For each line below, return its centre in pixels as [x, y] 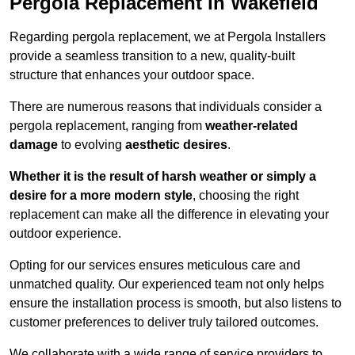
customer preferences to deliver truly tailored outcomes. [164, 323]
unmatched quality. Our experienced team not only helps [167, 284]
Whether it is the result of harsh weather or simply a [163, 177]
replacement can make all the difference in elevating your [169, 215]
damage [34, 145]
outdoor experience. [65, 234]
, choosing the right [246, 196]
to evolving [92, 145]
